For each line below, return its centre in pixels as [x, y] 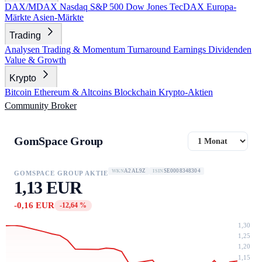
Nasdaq [75, 7]
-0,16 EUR [34, 206]
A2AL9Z [135, 171]
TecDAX [188, 7]
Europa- [221, 7]
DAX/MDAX [32, 7]
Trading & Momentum [85, 49]
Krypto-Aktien [186, 92]
